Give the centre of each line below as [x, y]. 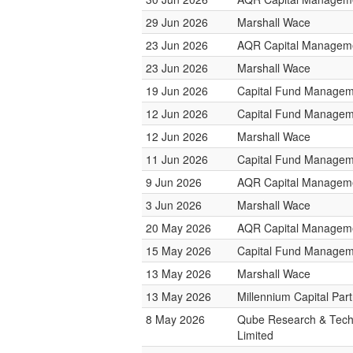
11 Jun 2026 [177, 159]
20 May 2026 [178, 228]
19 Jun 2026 [177, 91]
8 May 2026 [175, 319]
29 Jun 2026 [177, 22]
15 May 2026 [178, 251]
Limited [255, 335]
